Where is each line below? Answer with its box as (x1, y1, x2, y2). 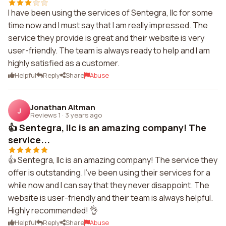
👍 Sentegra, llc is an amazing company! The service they (8, 154, 217, 165)
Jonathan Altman (30, 101, 95, 112)
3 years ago (65, 110, 102, 120)
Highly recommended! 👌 (8, 205, 98, 216)
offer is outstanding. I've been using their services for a (8, 167, 210, 178)
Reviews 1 (30, 110, 61, 120)
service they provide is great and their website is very (8, 32, 204, 43)
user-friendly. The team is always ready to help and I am (8, 45, 210, 56)
